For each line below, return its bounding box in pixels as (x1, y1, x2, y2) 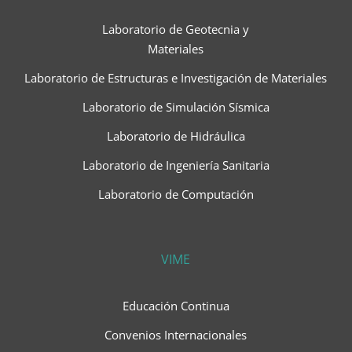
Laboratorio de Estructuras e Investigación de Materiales (24, 70, 328, 86)
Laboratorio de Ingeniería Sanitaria (82, 157, 269, 174)
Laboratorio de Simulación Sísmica (82, 99, 269, 115)
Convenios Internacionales (104, 327, 247, 343)
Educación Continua (122, 298, 229, 314)
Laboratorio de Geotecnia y (102, 21, 250, 38)
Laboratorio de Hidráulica (106, 128, 245, 145)
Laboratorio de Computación (97, 186, 254, 203)
